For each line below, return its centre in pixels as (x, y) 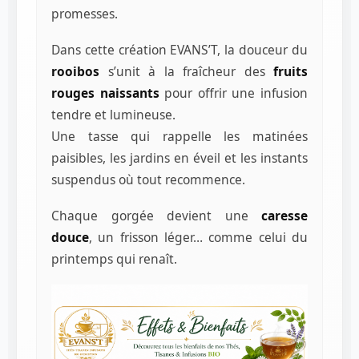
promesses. (85, 14)
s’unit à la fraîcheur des (186, 72)
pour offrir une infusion (234, 93)
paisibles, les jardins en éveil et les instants (179, 158)
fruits (290, 72)
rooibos (75, 72)
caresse (284, 216)
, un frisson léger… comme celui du (198, 238)
